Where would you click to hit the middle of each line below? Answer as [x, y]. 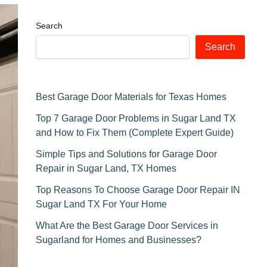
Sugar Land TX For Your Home [101, 204]
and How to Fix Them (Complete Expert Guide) [135, 133]
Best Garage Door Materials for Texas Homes [131, 97]
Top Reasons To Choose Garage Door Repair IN [138, 190]
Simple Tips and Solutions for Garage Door [126, 154]
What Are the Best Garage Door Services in [127, 226]
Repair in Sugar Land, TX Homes [106, 168]
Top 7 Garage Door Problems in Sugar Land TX [136, 118]
